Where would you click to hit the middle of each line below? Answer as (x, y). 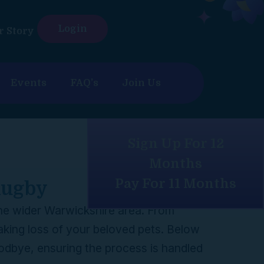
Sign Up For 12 (176, 143)
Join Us (141, 83)
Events (29, 83)
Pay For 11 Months (176, 184)
